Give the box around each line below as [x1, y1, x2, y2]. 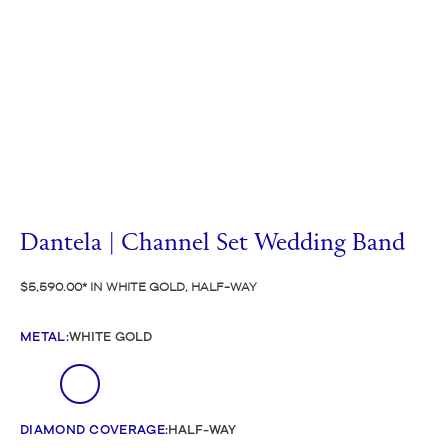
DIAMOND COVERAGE [20, 421, 165, 437]
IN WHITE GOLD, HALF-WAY [87, 278, 257, 294]
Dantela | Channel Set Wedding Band [20, 231, 405, 256]
